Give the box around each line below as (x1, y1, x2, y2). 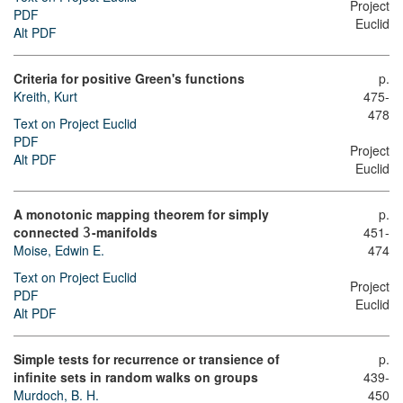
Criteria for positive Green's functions (13, 69, 245, 88)
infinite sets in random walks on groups (13, 368, 258, 387)
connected (13, 223, 83, 242)
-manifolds (91, 223, 157, 242)
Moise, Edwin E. (13, 241, 104, 260)
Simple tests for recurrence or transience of (13, 350, 280, 369)
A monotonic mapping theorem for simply (13, 205, 269, 224)
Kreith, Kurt (13, 87, 77, 106)
